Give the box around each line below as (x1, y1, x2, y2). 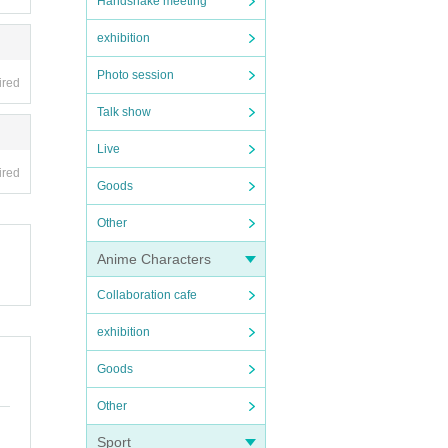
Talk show (97, 105, 151, 119)
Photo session (97, 68, 174, 82)
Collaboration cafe (97, 288, 197, 302)
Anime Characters (97, 251, 211, 267)
